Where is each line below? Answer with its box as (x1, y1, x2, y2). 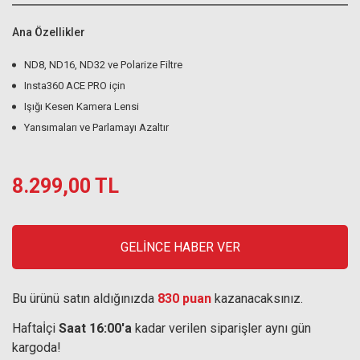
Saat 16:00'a (59, 321, 132, 336)
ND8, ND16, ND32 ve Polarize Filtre (24, 59, 182, 71)
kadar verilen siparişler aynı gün (132, 321, 311, 336)
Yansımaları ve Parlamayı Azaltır (24, 121, 169, 133)
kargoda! (12, 340, 61, 355)
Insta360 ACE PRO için (24, 80, 125, 92)
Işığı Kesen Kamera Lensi (24, 100, 139, 112)
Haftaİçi (12, 321, 59, 336)
